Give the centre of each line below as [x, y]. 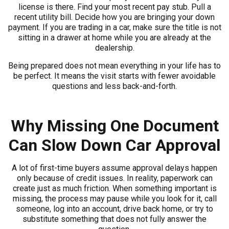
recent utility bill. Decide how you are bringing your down [114, 17]
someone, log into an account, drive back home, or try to [114, 209]
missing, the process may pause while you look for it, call [114, 198]
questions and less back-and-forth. [114, 86]
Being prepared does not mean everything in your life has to [114, 65]
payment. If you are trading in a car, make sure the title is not [114, 28]
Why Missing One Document [114, 125]
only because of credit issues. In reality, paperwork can [114, 178]
